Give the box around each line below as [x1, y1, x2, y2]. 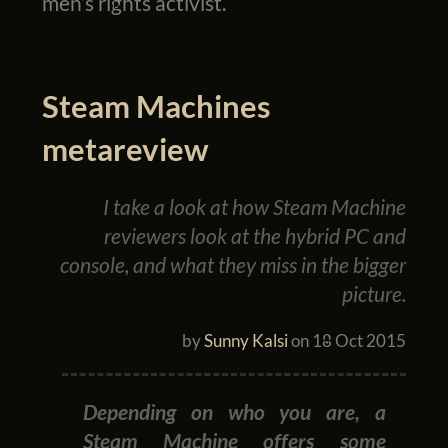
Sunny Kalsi [204, 329, 289, 351]
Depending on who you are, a [83, 398, 386, 424]
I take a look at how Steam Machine [103, 193, 407, 219]
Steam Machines [41, 86, 271, 125]
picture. [342, 280, 407, 306]
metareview [41, 129, 209, 168]
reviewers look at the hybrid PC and [104, 222, 407, 248]
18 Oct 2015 [312, 329, 407, 351]
